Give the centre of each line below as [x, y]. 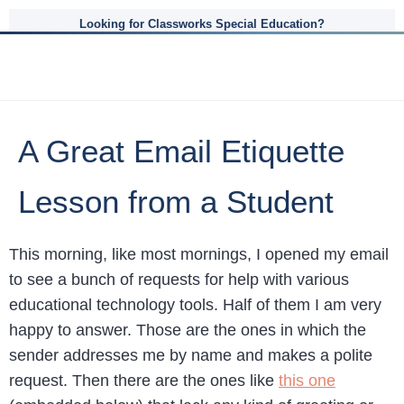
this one [307, 381]
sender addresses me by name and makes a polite [191, 355]
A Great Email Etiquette [181, 151]
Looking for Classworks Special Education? [202, 24]
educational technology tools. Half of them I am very [195, 305]
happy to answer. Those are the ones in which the [188, 330]
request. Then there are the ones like [144, 381]
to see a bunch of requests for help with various [179, 280]
